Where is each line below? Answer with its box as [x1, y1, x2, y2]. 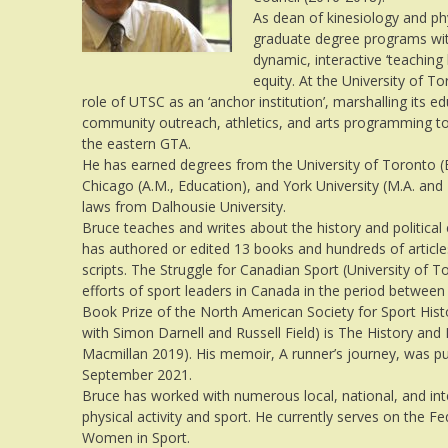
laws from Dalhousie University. [82, 196, 286, 216]
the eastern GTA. [82, 133, 191, 153]
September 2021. [82, 364, 192, 384]
